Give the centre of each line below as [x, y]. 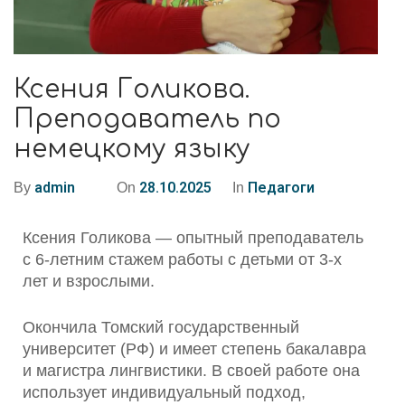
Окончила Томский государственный [161, 327]
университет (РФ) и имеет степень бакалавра [194, 349]
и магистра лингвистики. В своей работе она [191, 371]
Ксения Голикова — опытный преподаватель [193, 238]
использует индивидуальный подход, [164, 392]
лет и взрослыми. [89, 281]
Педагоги [281, 188]
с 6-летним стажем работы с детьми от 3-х [182, 259]
